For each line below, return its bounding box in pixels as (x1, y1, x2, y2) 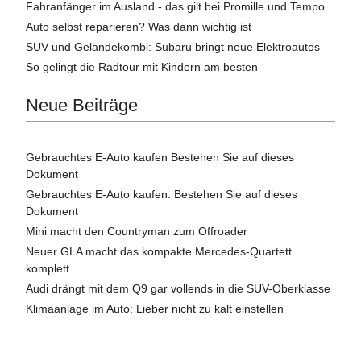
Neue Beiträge (26, 94, 138, 115)
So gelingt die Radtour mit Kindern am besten (26, 60, 258, 73)
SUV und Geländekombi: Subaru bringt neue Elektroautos (26, 39, 320, 53)
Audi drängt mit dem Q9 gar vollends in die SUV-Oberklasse (26, 281, 330, 295)
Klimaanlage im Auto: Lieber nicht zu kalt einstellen (26, 301, 284, 315)
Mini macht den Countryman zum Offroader (26, 224, 247, 238)
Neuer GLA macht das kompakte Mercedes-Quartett (26, 244, 292, 258)
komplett (26, 261, 69, 275)
